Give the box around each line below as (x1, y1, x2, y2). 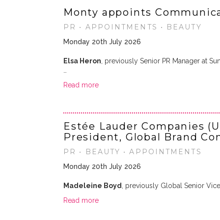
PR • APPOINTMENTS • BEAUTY (63, 23, 202, 31)
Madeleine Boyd (63, 182, 122, 190)
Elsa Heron (63, 57, 101, 65)
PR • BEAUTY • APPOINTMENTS (63, 147, 202, 156)
